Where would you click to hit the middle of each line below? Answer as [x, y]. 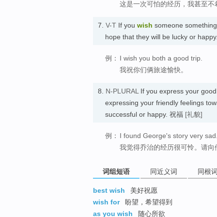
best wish [109, 191]
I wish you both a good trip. [161, 58]
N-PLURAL [122, 91]
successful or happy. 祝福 [145, 114]
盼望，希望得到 [148, 202]
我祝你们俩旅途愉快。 [154, 70]
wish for [106, 202]
